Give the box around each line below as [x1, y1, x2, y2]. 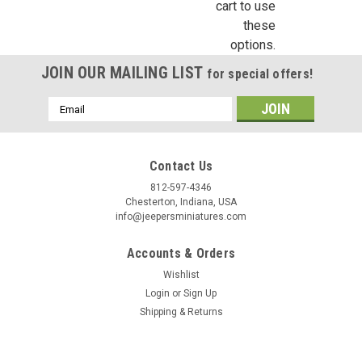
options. [229, 37, 276, 53]
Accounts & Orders [126, 246, 236, 261]
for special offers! [207, 66, 314, 82]
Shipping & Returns [139, 306, 223, 318]
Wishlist [162, 269, 200, 280]
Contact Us [149, 158, 213, 174]
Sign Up [183, 288, 217, 299]
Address [48, 115, 91, 128]
